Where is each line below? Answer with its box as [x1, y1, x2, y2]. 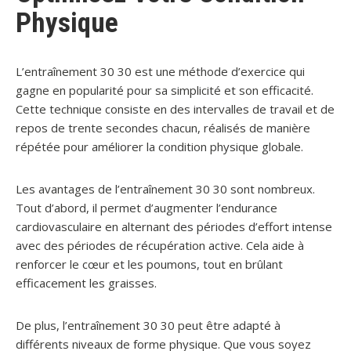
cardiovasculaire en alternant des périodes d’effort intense [16, 219, 332, 234]
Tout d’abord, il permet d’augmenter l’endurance [16, 200, 277, 215]
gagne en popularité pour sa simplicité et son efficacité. [16, 82, 313, 98]
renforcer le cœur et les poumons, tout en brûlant [16, 256, 283, 272]
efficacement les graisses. [16, 275, 157, 291]
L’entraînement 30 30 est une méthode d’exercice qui [16, 63, 305, 79]
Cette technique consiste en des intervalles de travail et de [16, 101, 335, 117]
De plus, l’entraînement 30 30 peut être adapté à [16, 317, 280, 333]
